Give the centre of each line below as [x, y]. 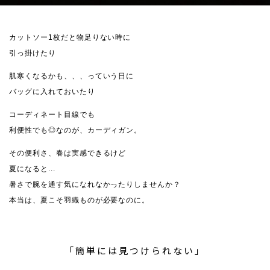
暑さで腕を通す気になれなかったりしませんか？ [95, 184]
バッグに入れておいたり [52, 91]
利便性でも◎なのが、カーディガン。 [76, 130]
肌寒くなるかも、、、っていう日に [72, 76]
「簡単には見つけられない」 [135, 250]
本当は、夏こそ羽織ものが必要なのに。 [80, 200]
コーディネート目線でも [52, 114]
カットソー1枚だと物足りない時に [70, 37]
